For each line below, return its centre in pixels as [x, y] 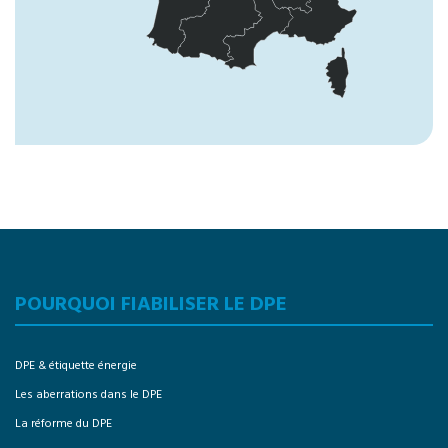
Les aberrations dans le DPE [88, 394]
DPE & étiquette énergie [76, 365]
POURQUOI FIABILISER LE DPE [151, 304]
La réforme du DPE [63, 423]
